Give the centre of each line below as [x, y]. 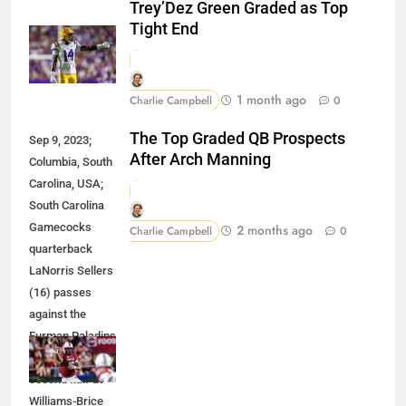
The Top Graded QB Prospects [237, 139]
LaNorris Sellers [71, 271]
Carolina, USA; [66, 184]
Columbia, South [71, 162]
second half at [66, 380]
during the [55, 358]
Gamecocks [60, 227]
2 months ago [275, 231]
